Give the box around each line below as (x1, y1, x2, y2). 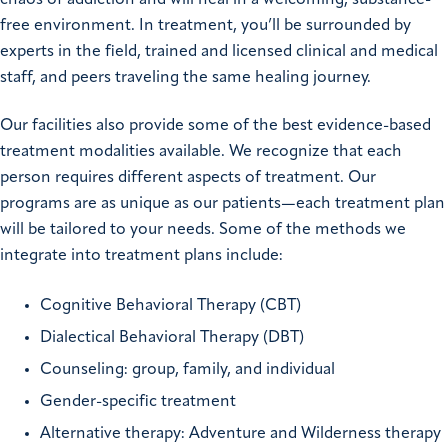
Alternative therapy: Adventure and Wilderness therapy (40, 426, 441, 443)
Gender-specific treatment (40, 394, 236, 411)
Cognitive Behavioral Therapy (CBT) (40, 298, 301, 315)
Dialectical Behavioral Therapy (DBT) (40, 330, 304, 347)
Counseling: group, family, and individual (40, 362, 335, 379)
